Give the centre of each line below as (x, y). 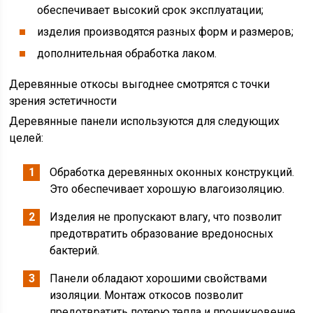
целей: (27, 138)
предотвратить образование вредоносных (162, 234)
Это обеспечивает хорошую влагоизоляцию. (167, 189)
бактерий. (75, 250)
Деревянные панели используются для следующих (145, 121)
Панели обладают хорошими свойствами (159, 278)
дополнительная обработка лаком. (127, 53)
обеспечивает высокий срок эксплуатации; (151, 10)
